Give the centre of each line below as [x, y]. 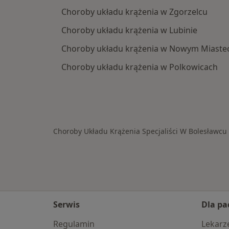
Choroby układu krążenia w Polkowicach [140, 67]
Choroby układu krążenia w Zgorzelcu [134, 12]
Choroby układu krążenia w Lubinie [129, 30]
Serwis [66, 204]
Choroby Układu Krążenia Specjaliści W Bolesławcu [140, 131]
